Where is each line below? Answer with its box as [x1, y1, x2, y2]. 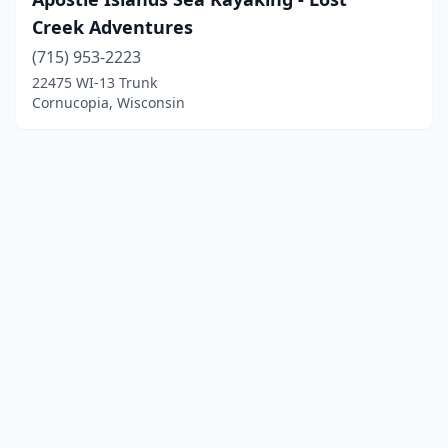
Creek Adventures [32, 15, 193, 39]
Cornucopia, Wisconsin [32, 93, 185, 112]
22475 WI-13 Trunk [32, 73, 157, 92]
